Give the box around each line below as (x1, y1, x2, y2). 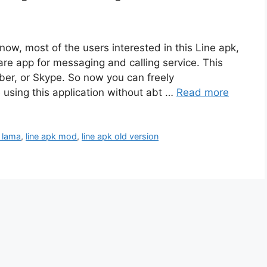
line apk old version (82, 131, 159, 142)
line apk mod (26, 131, 77, 142)
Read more (176, 86, 229, 99)
